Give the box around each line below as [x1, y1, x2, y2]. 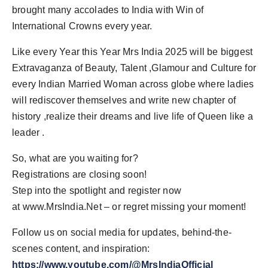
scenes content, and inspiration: [12, 243, 150, 254]
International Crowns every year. [12, 21, 153, 32]
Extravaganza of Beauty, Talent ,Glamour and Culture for [12, 63, 257, 74]
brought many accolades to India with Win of [12, 5, 204, 16]
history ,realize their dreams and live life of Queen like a [12, 111, 253, 122]
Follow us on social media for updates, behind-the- [12, 227, 232, 238]
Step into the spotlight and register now [12, 185, 181, 196]
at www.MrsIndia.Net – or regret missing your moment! [12, 202, 246, 212]
